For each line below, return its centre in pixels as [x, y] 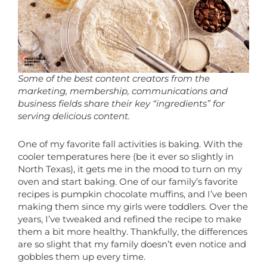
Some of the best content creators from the [114, 79]
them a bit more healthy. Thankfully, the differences [133, 232]
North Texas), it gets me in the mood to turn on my [130, 169]
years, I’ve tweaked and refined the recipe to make [130, 219]
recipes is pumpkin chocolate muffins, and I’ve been [133, 194]
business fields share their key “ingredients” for [121, 104]
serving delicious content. [74, 117]
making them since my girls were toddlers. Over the [133, 207]
